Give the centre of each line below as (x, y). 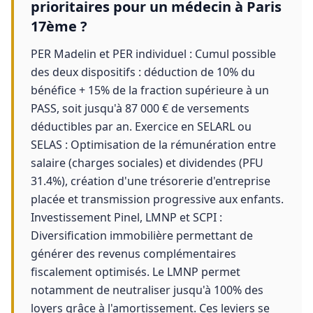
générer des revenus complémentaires (133, 254)
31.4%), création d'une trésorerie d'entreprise (151, 181)
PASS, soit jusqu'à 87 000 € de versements (140, 108)
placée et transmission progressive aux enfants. (157, 199)
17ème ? (59, 26)
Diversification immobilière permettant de (142, 235)
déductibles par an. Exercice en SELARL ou (141, 126)
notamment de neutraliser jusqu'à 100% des (147, 290)
